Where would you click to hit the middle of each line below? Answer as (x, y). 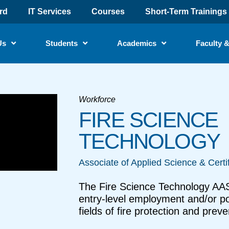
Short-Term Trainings (186, 12)
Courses (108, 12)
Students (61, 43)
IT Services (50, 12)
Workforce (97, 99)
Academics (136, 43)
